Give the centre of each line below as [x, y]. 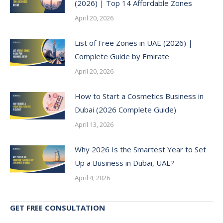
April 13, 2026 [94, 124]
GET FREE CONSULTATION [57, 208]
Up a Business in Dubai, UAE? [124, 163]
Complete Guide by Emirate [122, 56]
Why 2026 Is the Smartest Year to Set [140, 149]
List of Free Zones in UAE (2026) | [134, 43]
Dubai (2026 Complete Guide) [125, 110]
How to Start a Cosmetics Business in [139, 96]
